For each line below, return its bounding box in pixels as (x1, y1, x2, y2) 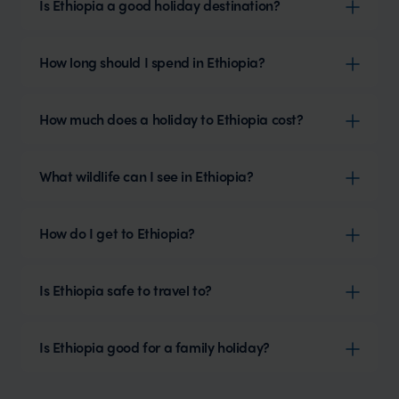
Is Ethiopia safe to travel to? (39, 279, 212, 300)
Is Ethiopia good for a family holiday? (39, 336, 270, 357)
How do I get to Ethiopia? (39, 222, 195, 243)
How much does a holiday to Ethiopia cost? (39, 108, 304, 129)
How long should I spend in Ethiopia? (39, 51, 265, 72)
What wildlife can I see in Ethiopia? (39, 165, 254, 186)
